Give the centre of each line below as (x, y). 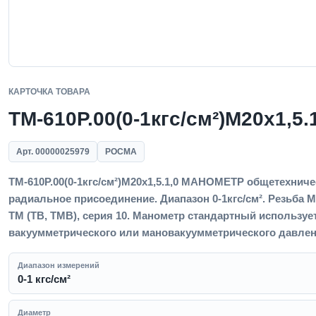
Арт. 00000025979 (53, 152)
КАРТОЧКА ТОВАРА (49, 92)
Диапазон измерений (59, 265)
